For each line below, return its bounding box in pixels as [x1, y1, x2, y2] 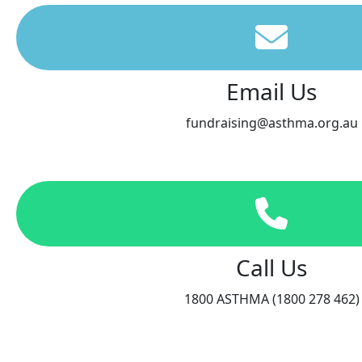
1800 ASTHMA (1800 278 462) [183, 289, 360, 308]
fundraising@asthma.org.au [185, 113, 358, 132]
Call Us [236, 251, 307, 283]
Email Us [226, 75, 317, 107]
